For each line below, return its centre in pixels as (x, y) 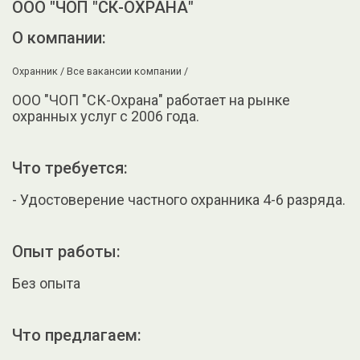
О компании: (59, 38)
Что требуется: (70, 168)
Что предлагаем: (77, 335)
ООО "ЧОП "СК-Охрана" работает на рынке (151, 100)
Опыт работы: (66, 252)
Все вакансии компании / (127, 72)
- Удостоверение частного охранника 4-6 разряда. (179, 200)
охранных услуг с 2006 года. (106, 117)
